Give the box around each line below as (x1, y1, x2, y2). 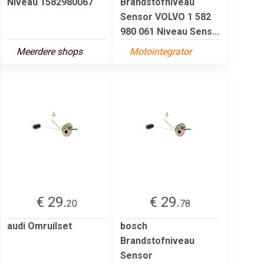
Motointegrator (130, 45, 192, 57)
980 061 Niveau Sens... (120, 25, 219, 37)
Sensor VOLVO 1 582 (120, 11, 211, 22)
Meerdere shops (16, 45, 82, 57)
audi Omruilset (7, 220, 72, 232)
